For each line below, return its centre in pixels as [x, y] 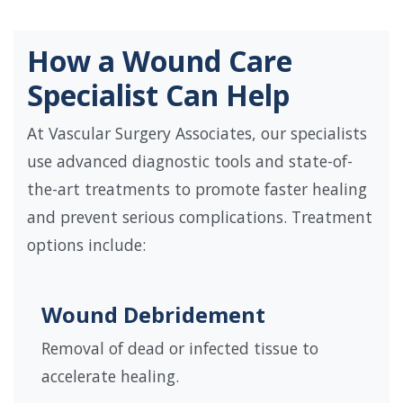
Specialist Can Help [158, 95]
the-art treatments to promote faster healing [197, 189]
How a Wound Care [160, 61]
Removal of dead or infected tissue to [180, 349]
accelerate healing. [110, 376]
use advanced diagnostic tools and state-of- [190, 161]
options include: [86, 245]
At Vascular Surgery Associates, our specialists [197, 134]
